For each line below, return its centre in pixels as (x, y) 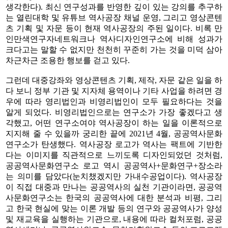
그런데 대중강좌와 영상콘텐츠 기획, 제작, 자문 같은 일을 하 (114, 80)
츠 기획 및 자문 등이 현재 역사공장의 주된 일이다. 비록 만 (114, 28)
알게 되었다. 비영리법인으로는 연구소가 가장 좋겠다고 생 (114, 112)
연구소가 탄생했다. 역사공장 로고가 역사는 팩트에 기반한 (114, 144)
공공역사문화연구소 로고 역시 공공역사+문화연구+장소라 (114, 165)
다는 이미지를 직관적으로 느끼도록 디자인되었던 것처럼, (114, 155)
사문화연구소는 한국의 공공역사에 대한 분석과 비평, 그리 (114, 197)
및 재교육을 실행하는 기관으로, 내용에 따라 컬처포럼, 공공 (114, 219)
